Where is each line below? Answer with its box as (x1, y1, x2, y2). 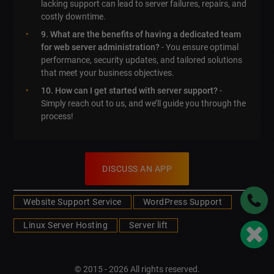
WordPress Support (143, 197, 223, 207)
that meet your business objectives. (41, 68, 175, 78)
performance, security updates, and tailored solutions (41, 55, 243, 65)
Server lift (129, 220, 168, 231)
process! (41, 111, 74, 122)
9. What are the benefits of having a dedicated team (41, 29, 242, 40)
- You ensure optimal (160, 42, 239, 53)
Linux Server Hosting (23, 220, 108, 231)
